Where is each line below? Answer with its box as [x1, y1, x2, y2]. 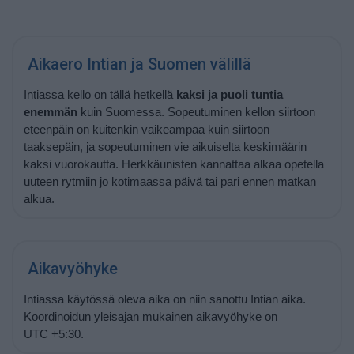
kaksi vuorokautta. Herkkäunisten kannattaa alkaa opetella [23, 156, 324, 171]
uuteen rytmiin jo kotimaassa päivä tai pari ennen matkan [23, 174, 316, 188]
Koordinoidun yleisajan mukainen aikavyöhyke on [23, 309, 277, 323]
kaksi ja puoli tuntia [175, 87, 283, 101]
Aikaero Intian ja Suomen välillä [27, 54, 251, 73]
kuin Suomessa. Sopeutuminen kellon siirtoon [77, 104, 315, 119]
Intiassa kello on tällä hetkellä [23, 87, 176, 101]
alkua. [23, 191, 55, 205]
